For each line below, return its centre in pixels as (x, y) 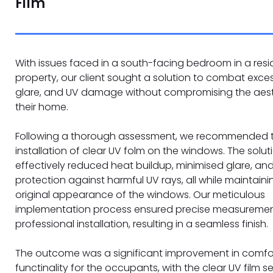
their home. (42, 107)
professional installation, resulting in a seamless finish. (142, 224)
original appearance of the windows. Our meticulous (140, 194)
